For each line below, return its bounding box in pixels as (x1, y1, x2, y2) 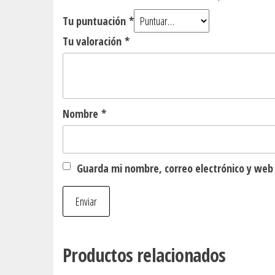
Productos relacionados (63, 242, 226, 268)
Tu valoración (63, 34, 125, 49)
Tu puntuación (63, 14, 129, 29)
